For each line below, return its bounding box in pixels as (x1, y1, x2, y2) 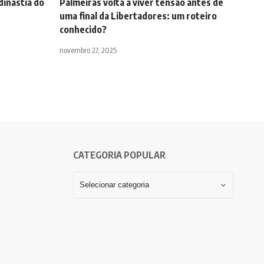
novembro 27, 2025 (60, 45, 117, 55)
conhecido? (60, 24, 107, 36)
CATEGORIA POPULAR (72, 149, 166, 161)
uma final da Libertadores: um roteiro (60, 10, 217, 22)
